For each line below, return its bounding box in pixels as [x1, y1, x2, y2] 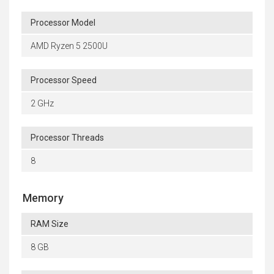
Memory [23, 191, 64, 205]
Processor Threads [31, 133, 104, 143]
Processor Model [31, 18, 95, 28]
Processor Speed [31, 75, 97, 86]
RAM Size [31, 219, 68, 229]
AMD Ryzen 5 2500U [31, 41, 108, 51]
